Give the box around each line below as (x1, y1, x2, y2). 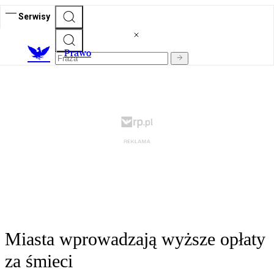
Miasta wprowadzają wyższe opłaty (5, 229, 265, 250)
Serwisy (18, 11, 50, 21)
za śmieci (5, 251, 73, 272)
